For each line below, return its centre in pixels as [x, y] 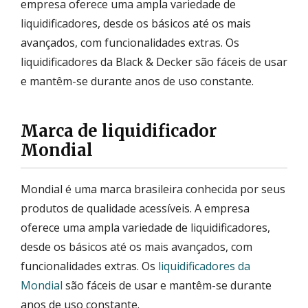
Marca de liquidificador [119, 131]
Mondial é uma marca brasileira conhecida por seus [153, 189]
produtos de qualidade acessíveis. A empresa [135, 208]
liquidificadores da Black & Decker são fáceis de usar [154, 62]
